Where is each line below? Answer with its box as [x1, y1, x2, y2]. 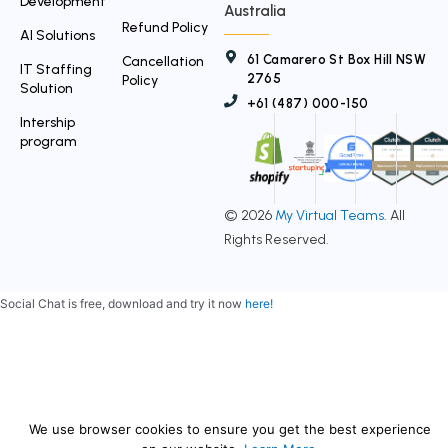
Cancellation [122, 53, 204, 71]
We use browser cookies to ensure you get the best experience [29, 421, 431, 437]
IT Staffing [20, 61, 92, 79]
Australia [224, 2, 286, 21]
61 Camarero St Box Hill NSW [246, 52, 427, 68]
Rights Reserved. [224, 231, 329, 249]
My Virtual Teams [275, 207, 384, 225]
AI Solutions [20, 27, 95, 45]
